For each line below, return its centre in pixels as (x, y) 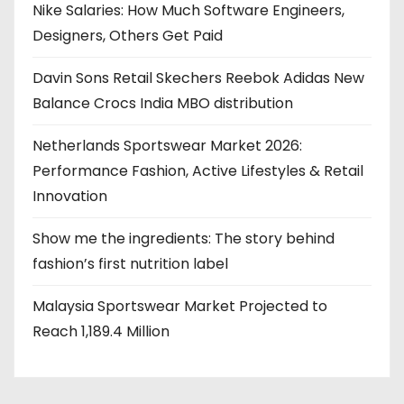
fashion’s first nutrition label (130, 264)
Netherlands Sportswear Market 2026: (167, 146)
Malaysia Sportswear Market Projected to (180, 306)
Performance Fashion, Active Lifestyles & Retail (198, 171)
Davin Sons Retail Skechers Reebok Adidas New (198, 78)
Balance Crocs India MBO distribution (163, 103)
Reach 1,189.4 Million (101, 331)
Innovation (70, 196)
